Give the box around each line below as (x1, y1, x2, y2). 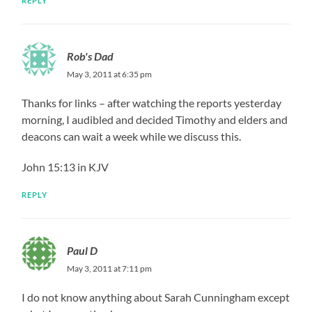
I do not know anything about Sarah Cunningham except (22, 290, 290, 304)
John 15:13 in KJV (22, 159, 109, 173)
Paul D (67, 243, 98, 257)
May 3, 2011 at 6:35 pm (67, 68, 153, 79)
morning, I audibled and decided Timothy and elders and (22, 112, 288, 126)
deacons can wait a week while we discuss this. (22, 129, 242, 143)
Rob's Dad (67, 49, 114, 63)
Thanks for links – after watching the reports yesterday (22, 95, 282, 109)
